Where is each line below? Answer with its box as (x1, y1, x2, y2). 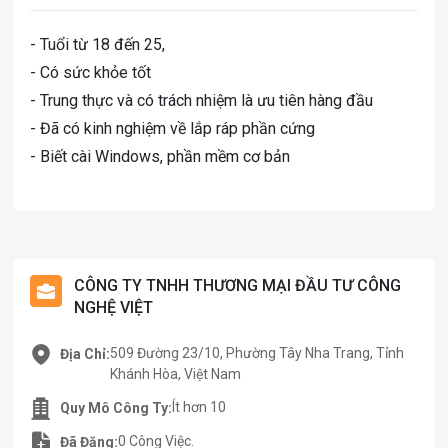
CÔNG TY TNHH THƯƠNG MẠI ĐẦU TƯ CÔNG (74, 276, 401, 295)
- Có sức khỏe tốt (30, 63, 151, 82)
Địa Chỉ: (60, 345, 110, 362)
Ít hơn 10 (172, 399, 226, 415)
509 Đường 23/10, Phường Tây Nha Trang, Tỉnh (110, 345, 404, 361)
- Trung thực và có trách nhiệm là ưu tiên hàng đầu (30, 91, 373, 110)
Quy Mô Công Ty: (60, 399, 172, 416)
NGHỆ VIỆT (74, 298, 153, 317)
